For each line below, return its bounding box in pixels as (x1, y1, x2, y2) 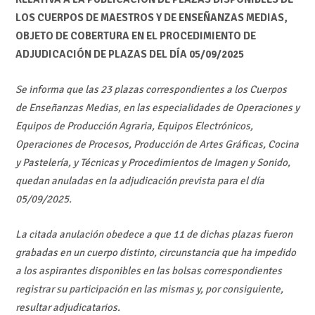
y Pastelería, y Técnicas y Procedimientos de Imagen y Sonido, (15, 156, 290, 169)
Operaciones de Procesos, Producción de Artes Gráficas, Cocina (15, 138, 299, 151)
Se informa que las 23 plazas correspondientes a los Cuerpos (15, 83, 287, 96)
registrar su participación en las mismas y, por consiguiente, (15, 283, 283, 296)
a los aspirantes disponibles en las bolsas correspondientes (15, 264, 282, 278)
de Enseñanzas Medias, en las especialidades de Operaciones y (15, 101, 300, 115)
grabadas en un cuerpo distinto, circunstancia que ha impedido (15, 246, 296, 259)
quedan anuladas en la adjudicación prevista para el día (15, 174, 264, 188)
